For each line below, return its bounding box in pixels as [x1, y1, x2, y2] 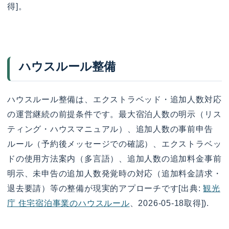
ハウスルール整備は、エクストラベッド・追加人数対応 [7, 95, 222, 104]
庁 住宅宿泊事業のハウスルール [7, 199, 130, 208]
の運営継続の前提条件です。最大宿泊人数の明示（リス [7, 110, 222, 119]
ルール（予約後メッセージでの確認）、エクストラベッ [7, 140, 222, 149]
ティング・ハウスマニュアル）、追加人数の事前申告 [7, 125, 213, 134]
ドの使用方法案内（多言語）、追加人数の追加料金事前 [7, 154, 222, 164]
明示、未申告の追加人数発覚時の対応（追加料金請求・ [7, 169, 222, 178]
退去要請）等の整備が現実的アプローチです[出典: [7, 184, 203, 193]
